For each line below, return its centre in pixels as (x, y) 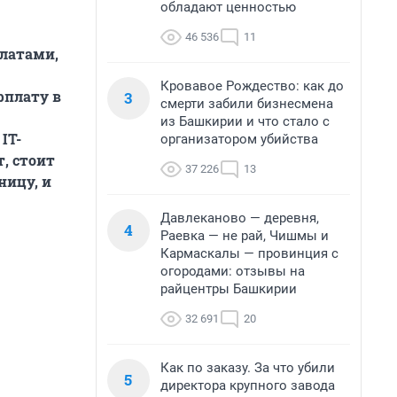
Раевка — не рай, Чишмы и (245, 236)
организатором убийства (239, 139)
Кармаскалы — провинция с (249, 253)
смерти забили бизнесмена (247, 104)
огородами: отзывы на (233, 271)
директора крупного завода (248, 385)
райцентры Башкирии (229, 289)
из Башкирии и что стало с (245, 121)
